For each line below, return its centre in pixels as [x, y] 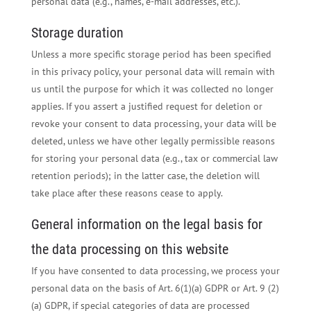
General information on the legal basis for [146, 225]
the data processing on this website [129, 250]
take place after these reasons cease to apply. [127, 193]
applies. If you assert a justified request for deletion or [146, 107]
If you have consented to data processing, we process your [155, 271]
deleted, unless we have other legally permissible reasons [153, 141]
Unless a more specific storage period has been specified [151, 54]
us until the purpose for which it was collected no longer [152, 89]
